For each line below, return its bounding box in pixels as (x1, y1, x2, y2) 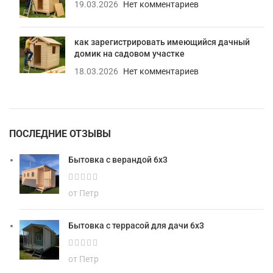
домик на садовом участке (74, 49, 185, 59)
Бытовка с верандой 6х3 (68, 155, 168, 165)
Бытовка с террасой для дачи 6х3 (68, 221, 204, 231)
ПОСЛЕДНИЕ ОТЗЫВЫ (9, 128, 111, 140)
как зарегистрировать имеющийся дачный (74, 37, 250, 48)
